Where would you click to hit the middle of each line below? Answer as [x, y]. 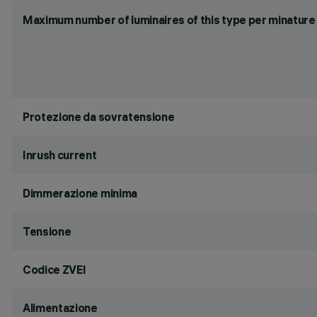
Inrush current [60, 155]
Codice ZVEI [54, 270]
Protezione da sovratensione [99, 117]
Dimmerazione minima [80, 193]
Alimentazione [60, 308]
